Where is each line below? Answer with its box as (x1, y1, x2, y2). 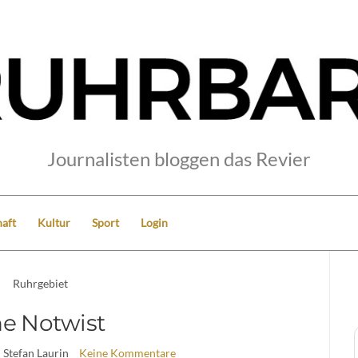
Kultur (38, 215, 70, 229)
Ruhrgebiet (13, 276, 69, 290)
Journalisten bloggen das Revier (47, 146, 311, 170)
